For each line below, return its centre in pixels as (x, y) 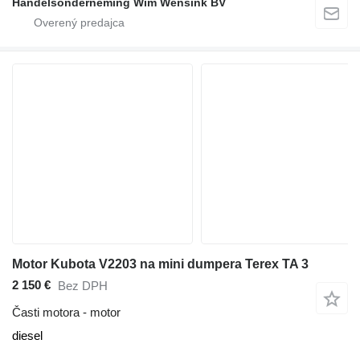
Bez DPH (83, 286)
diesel (27, 335)
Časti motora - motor (66, 312)
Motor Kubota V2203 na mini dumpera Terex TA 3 (160, 264)
